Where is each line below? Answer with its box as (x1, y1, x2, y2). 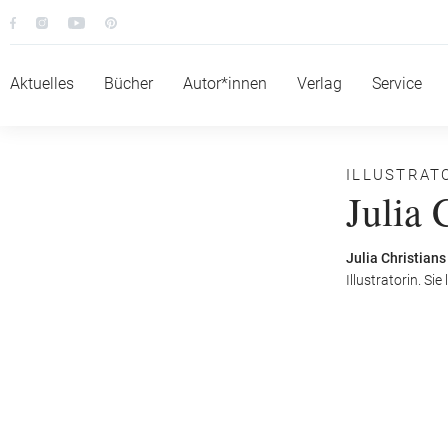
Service (372, 74, 422, 93)
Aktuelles (10, 74, 74, 93)
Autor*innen (183, 74, 267, 93)
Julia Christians (346, 250, 446, 266)
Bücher (104, 74, 153, 93)
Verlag (297, 74, 342, 93)
